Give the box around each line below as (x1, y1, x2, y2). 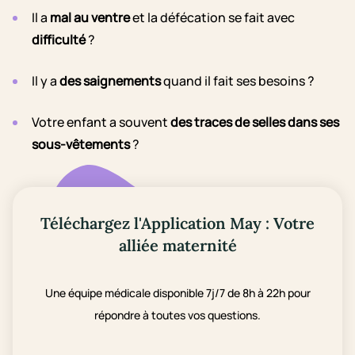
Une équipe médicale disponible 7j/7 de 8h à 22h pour (44, 285, 311, 300)
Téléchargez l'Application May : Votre (40, 213, 315, 233)
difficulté (32, 31, 86, 48)
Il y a (32, 72, 59, 90)
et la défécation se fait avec (130, 9, 295, 26)
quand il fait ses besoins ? (161, 72, 315, 90)
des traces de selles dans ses (170, 113, 339, 131)
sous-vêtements (32, 136, 130, 153)
